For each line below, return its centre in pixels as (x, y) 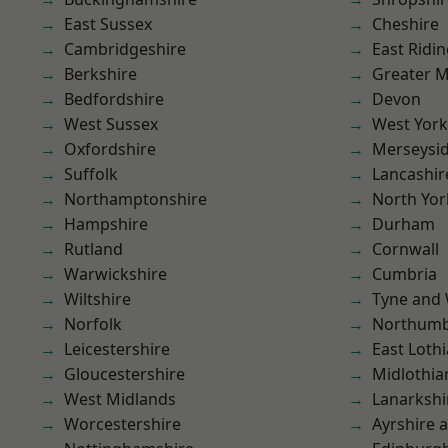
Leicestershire (117, 349)
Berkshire (100, 74)
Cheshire (405, 24)
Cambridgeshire (125, 49)
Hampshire (106, 224)
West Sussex (111, 124)
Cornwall (405, 249)
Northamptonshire (135, 199)
